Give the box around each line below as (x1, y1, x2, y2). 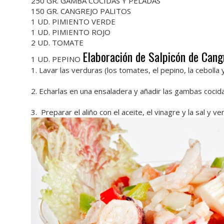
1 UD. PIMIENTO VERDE (31, 16, 115, 26)
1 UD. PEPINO (31, 54, 82, 64)
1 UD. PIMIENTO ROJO (31, 27, 110, 37)
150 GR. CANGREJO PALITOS (31, 6, 131, 16)
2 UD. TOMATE (31, 37, 83, 47)
